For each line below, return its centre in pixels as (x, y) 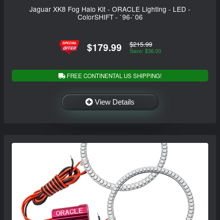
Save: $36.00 (145, 50)
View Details (115, 102)
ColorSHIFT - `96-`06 (110, 17)
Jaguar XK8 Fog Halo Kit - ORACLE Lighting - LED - (110, 9)
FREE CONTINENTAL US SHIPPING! (113, 75)
